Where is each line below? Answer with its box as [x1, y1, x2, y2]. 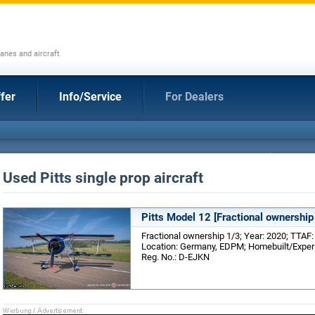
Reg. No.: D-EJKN [141, 252, 210, 262]
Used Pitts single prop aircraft [3, 169, 203, 186]
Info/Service [59, 90, 122, 103]
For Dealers [165, 90, 224, 103]
